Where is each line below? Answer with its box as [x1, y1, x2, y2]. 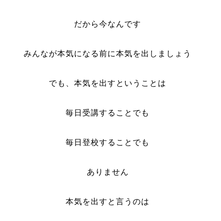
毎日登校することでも [66, 138, 150, 147]
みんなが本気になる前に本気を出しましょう [24, 49, 192, 58]
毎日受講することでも [66, 109, 150, 117]
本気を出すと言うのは [66, 197, 150, 206]
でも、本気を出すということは [49, 79, 167, 87]
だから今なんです [74, 20, 142, 28]
